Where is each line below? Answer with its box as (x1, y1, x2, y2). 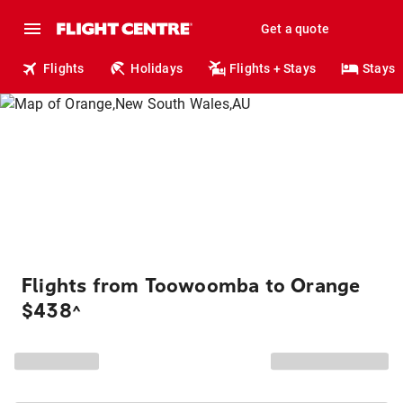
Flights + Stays (229, 61, 317, 76)
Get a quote (260, 22, 329, 36)
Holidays (130, 61, 184, 76)
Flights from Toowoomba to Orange (22, 274, 361, 298)
